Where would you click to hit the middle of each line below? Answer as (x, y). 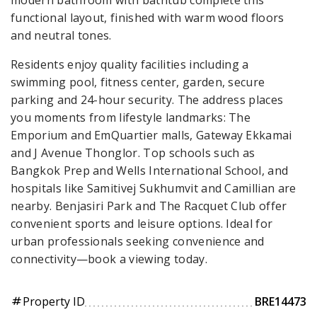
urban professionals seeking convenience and (138, 241)
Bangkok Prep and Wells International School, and (150, 170)
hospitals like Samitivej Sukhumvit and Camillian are (154, 188)
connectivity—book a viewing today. (109, 259)
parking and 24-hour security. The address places (147, 99)
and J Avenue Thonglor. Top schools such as (133, 152)
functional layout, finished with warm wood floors (148, 17)
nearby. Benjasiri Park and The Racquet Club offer (149, 206)
